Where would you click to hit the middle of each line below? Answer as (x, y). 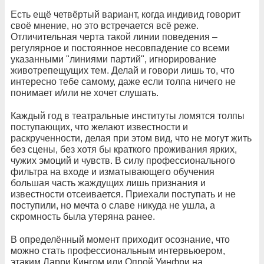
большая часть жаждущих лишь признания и (108, 183)
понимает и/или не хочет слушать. (85, 93)
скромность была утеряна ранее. (83, 217)
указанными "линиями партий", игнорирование (113, 60)
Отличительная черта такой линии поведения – (114, 37)
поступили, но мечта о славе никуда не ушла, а (113, 206)
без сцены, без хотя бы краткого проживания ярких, (124, 150)
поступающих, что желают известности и (99, 127)
